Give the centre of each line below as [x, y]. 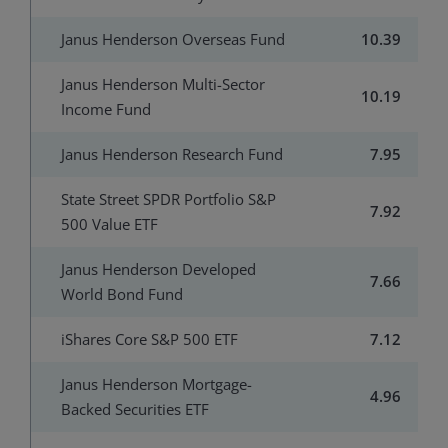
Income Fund [106, 108]
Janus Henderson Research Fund [172, 153]
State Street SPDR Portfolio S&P [168, 198]
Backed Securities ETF [135, 408]
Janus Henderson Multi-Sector [163, 83]
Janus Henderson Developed [158, 268]
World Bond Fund [122, 293]
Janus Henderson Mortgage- [156, 383]
